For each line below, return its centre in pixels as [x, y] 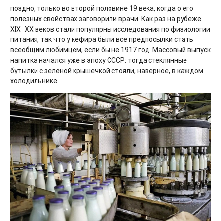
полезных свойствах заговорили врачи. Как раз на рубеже [106, 18]
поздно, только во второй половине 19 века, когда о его [102, 8]
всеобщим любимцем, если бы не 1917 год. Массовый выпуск [110, 50]
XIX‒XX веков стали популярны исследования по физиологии [110, 29]
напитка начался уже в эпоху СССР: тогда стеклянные [99, 60]
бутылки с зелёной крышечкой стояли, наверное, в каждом [107, 70]
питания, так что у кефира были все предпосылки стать [102, 39]
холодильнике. [35, 81]
